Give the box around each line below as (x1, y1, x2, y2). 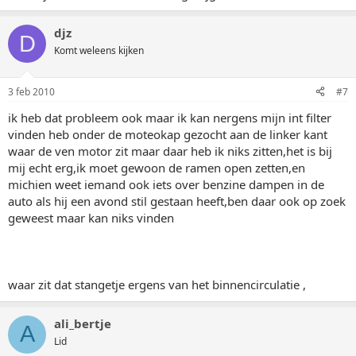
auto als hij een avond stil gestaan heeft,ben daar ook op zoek (8, 192, 346, 209)
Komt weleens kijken (54, 44, 144, 57)
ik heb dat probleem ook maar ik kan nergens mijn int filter (8, 109, 331, 126)
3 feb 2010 (8, 84, 55, 99)
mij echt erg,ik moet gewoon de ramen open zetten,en (8, 159, 305, 176)
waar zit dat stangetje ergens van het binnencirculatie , (8, 276, 306, 292)
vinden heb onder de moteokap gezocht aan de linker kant (8, 126, 327, 142)
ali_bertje (54, 315, 111, 331)
